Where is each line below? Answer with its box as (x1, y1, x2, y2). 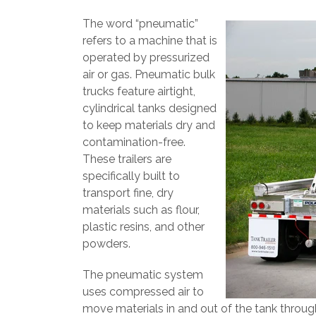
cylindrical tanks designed (83, 102, 217, 115)
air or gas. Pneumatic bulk (83, 68, 215, 81)
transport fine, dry (83, 186, 174, 200)
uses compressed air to (83, 285, 204, 298)
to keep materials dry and (83, 119, 215, 132)
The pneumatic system (83, 268, 203, 281)
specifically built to (83, 169, 180, 183)
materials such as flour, (83, 203, 200, 217)
